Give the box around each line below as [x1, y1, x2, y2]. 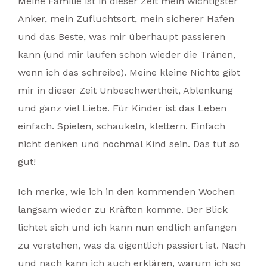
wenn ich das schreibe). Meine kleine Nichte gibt [18, 67, 240, 78]
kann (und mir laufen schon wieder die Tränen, [18, 49, 235, 60]
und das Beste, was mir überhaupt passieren [18, 31, 225, 42]
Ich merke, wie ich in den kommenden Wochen [18, 186, 235, 197]
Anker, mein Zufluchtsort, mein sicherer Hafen [18, 13, 234, 24]
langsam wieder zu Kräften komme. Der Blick [18, 204, 228, 215]
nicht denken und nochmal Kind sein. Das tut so [18, 138, 240, 150]
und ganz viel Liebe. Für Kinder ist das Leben [18, 103, 226, 114]
